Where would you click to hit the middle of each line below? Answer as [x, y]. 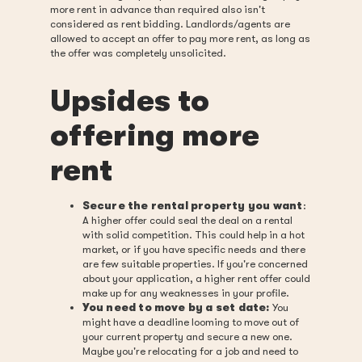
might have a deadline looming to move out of [190, 322]
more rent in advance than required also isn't [157, 9]
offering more [155, 136]
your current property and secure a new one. [187, 336]
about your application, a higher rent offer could [196, 278]
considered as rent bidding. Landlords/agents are [170, 23]
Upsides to [130, 101]
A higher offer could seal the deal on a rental [187, 220]
